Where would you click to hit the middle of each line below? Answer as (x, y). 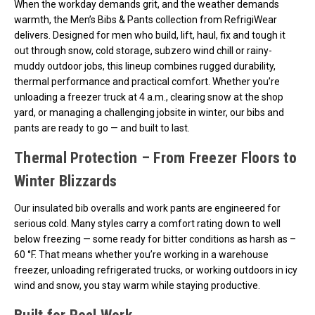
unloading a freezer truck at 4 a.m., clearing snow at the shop (149, 97)
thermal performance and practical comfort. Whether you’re (147, 81)
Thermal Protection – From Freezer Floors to (155, 157)
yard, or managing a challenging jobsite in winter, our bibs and (149, 112)
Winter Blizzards (65, 181)
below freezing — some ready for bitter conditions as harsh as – (155, 239)
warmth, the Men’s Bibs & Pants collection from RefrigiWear (146, 19)
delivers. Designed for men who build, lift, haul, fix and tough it (150, 35)
